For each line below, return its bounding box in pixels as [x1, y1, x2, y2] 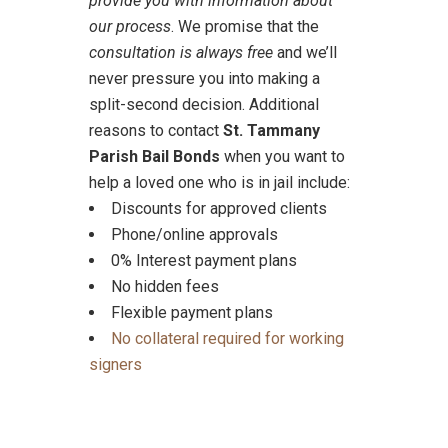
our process [89, 17, 171, 36]
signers [89, 355, 142, 374]
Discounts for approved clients [111, 199, 327, 218]
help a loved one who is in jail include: [89, 173, 350, 192]
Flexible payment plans [111, 303, 273, 322]
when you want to [220, 147, 345, 166]
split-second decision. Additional [89, 95, 319, 114]
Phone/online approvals [111, 225, 278, 244]
